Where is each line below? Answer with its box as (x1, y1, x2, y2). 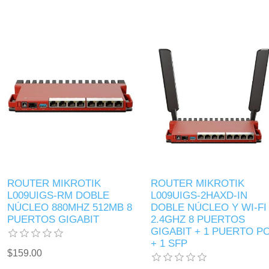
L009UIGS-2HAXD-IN (150, 189, 247, 201)
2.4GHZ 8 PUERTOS (150, 213, 245, 225)
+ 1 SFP (150, 237, 187, 249)
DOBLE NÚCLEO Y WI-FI (150, 201, 267, 213)
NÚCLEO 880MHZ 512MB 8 (7, 201, 133, 213)
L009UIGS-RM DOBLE (7, 189, 110, 201)
